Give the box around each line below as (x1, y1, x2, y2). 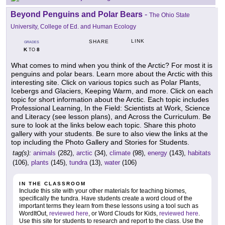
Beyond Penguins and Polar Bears (11, 10, 143, 19)
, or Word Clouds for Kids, (88, 210, 159, 217)
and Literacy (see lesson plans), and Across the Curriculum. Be (11, 113, 211, 121)
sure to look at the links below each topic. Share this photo (11, 121, 196, 130)
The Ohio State (149, 12, 190, 19)
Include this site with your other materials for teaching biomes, (19, 187, 186, 195)
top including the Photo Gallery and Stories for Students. (11, 138, 189, 147)
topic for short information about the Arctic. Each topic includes (11, 95, 209, 104)
